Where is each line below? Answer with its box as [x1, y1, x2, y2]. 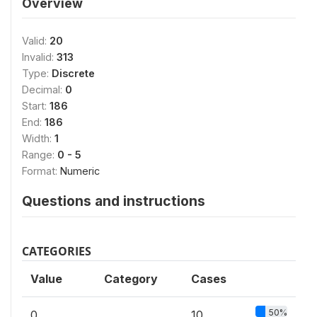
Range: [22, 148, 57, 161]
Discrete [52, 67, 95, 79]
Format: [22, 164, 60, 177]
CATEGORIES [22, 243, 91, 259]
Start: [22, 99, 50, 112]
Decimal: [22, 83, 65, 96]
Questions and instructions [22, 192, 205, 209]
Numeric [60, 164, 100, 177]
